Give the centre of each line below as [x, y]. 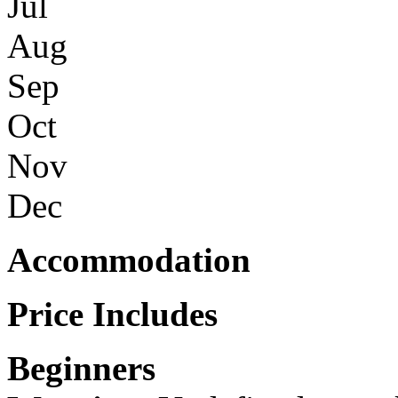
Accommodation [129, 259]
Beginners [81, 368]
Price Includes [112, 314]
